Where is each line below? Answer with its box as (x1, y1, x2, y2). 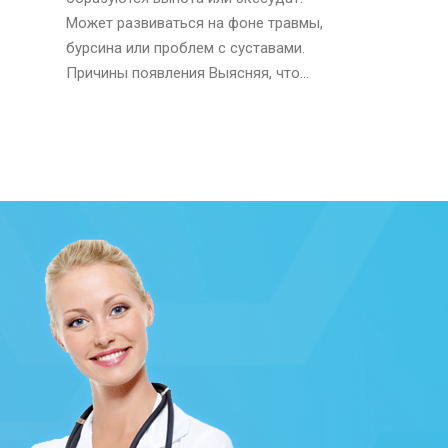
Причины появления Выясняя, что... (66, 64, 309, 82)
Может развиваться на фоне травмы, (66, 14, 323, 32)
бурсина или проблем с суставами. (66, 39, 305, 57)
